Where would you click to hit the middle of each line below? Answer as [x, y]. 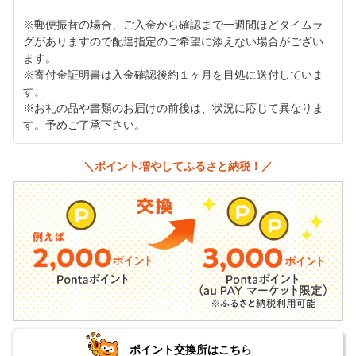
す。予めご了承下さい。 [84, 126]
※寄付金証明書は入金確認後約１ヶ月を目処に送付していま [173, 75]
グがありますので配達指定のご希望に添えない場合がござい [173, 42]
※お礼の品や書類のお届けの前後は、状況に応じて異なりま [173, 109]
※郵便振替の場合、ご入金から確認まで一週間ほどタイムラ [173, 25]
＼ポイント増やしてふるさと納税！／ [178, 166]
